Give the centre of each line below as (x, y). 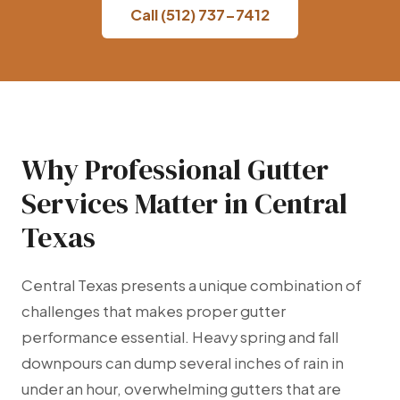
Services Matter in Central (184, 204)
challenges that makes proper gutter (154, 312)
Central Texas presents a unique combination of (192, 286)
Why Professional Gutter (175, 170)
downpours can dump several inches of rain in (183, 363)
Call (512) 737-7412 (200, 14)
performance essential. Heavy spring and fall (180, 337)
